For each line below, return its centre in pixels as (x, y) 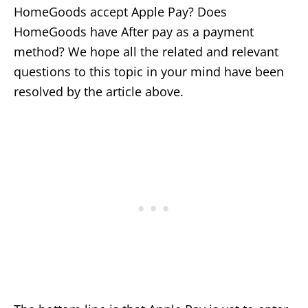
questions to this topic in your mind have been (149, 71)
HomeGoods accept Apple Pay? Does (120, 11)
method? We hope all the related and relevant (146, 51)
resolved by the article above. (99, 91)
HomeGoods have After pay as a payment (134, 31)
